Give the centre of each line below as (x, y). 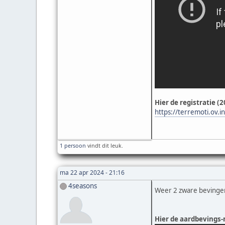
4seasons (83, 186)
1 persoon (73, 145)
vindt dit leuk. (104, 145)
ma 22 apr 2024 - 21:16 (92, 172)
